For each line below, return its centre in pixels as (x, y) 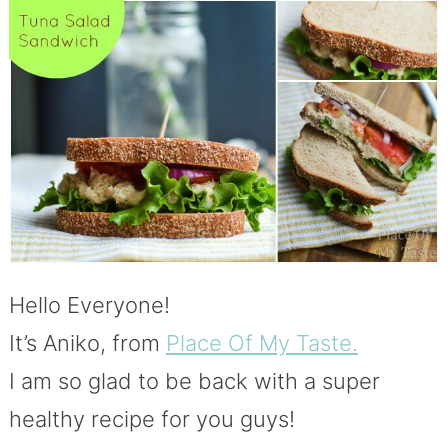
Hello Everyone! (89, 304)
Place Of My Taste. (261, 342)
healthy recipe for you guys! (151, 418)
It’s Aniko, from (87, 342)
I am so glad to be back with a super (194, 380)
